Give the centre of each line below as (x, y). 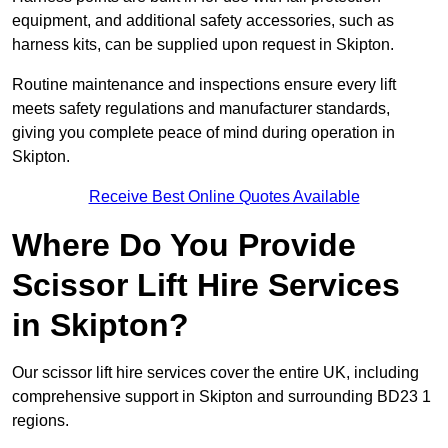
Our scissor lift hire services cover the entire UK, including (215, 373)
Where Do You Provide (184, 245)
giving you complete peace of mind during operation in (203, 133)
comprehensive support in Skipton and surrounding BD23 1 (221, 397)
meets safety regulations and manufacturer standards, (201, 109)
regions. (40, 421)
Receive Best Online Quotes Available (224, 197)
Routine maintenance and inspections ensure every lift (204, 85)
